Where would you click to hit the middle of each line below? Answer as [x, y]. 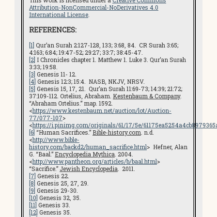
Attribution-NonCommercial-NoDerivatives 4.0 [94, 7]
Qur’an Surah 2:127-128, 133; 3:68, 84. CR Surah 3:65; [106, 45]
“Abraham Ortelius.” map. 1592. [71, 103]
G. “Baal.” [42, 154]
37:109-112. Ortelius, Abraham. [71, 96]
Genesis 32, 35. [59, 197]
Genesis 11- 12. [56, 74]
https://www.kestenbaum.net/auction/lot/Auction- [102, 110]
